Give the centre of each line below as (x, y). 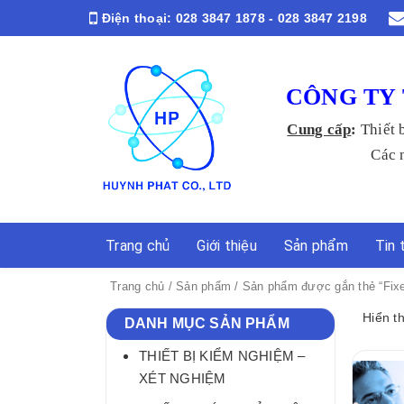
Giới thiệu (227, 245)
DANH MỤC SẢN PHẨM (207, 323)
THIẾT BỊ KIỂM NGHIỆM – (222, 355)
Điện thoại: (137, 18)
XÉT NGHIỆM (183, 378)
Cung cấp (319, 129)
